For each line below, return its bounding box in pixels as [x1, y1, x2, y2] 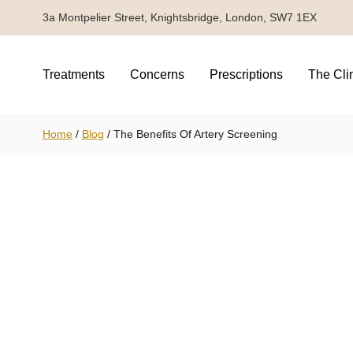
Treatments [42, 67, 105, 81]
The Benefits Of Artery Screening [113, 127, 277, 140]
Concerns [129, 67, 184, 81]
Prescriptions [209, 67, 283, 81]
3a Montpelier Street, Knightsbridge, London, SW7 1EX [42, 11, 317, 24]
